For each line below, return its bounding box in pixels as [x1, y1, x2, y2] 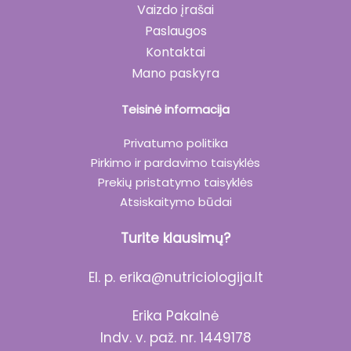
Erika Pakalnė [132, 306, 219, 325]
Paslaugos [144, 21, 207, 40]
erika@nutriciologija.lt [118, 267, 263, 287]
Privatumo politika [123, 135, 228, 152]
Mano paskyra [132, 63, 219, 82]
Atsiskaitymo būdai [119, 194, 232, 211]
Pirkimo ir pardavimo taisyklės [91, 154, 260, 172]
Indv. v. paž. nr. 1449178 [100, 327, 251, 347]
